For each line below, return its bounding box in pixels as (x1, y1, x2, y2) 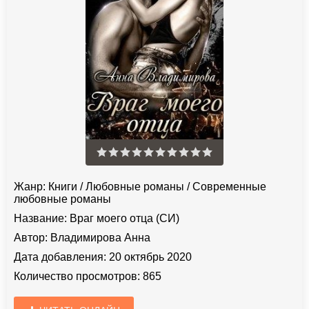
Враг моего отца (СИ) (67, 212, 179, 224)
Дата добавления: (14, 250, 106, 263)
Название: (14, 212, 67, 224)
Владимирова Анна (50, 231, 150, 243)
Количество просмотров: (14, 270, 140, 282)
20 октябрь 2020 (106, 250, 192, 263)
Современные (192, 180, 266, 192)
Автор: (14, 231, 48, 243)
